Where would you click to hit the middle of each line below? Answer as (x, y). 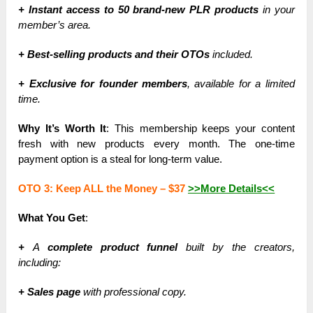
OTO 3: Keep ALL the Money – (94, 189)
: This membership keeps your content (201, 129)
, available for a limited (241, 84)
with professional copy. (134, 292)
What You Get (52, 218)
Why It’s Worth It (63, 129)
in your (277, 10)
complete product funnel (112, 247)
